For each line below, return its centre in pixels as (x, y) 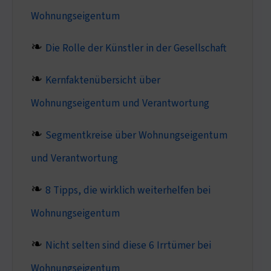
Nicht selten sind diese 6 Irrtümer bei (128, 245)
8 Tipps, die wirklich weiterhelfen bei (128, 190)
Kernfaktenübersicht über (103, 80)
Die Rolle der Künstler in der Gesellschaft (135, 48)
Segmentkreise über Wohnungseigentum (136, 135)
